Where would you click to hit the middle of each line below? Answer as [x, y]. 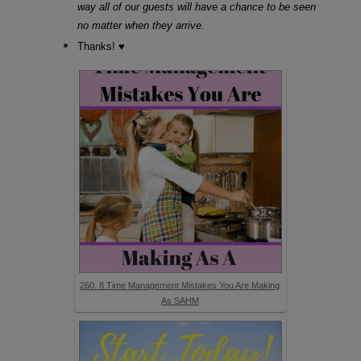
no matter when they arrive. [141, 25]
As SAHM [180, 300]
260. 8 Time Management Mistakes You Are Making [180, 285]
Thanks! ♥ [101, 46]
